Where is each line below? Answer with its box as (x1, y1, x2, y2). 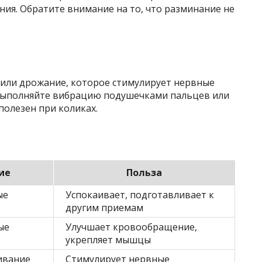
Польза (126, 166, 162, 180)
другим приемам (65, 201, 143, 215)
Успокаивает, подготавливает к (65, 188, 214, 202)
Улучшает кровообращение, (65, 220, 197, 234)
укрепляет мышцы (65, 233, 151, 247)
